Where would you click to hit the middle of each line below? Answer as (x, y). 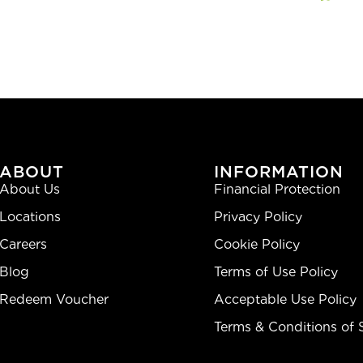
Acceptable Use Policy (285, 300)
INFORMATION (279, 172)
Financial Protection (277, 190)
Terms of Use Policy (276, 272)
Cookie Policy (257, 245)
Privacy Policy (258, 217)
